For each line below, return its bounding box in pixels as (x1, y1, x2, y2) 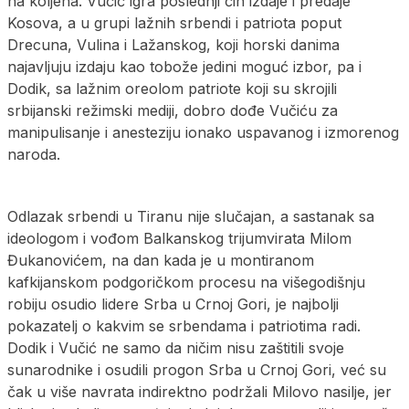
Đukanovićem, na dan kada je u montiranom (7, 250, 314, 269)
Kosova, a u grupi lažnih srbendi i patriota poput (7, 13, 341, 32)
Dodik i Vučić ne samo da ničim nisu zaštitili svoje (7, 338, 344, 357)
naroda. (7, 144, 60, 163)
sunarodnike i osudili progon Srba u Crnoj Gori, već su (7, 360, 386, 379)
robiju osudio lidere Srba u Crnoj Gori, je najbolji (7, 294, 339, 313)
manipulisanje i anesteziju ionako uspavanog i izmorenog (7, 122, 399, 142)
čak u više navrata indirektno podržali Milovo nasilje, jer (7, 382, 392, 401)
